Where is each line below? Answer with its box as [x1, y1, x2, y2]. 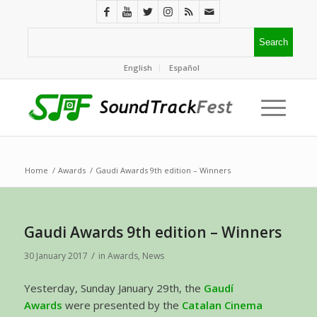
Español [169, 62, 200, 73]
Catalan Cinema [181, 297, 263, 312]
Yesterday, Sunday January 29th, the [23, 280, 204, 295]
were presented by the [62, 297, 182, 312]
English [124, 62, 153, 73]
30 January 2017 [23, 250, 88, 262]
